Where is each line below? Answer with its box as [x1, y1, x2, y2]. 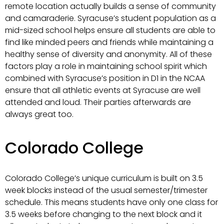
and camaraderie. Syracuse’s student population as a [5, 12, 216, 24]
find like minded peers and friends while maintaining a [5, 36, 213, 48]
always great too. [5, 108, 73, 120]
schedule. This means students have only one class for [5, 196, 218, 208]
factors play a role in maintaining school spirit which [5, 60, 207, 72]
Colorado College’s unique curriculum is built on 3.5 [5, 172, 203, 184]
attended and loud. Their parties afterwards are [5, 96, 191, 108]
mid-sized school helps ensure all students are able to [5, 24, 215, 36]
